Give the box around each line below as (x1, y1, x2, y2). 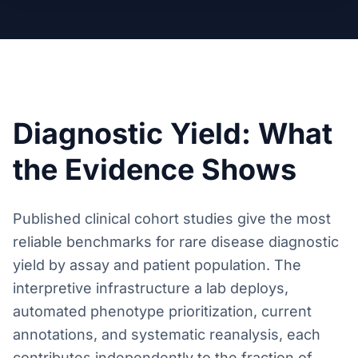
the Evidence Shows (13, 152, 296, 187)
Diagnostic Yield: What (13, 116, 332, 151)
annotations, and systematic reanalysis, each (13, 326, 320, 343)
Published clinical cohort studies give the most (13, 210, 331, 227)
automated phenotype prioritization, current (13, 303, 312, 320)
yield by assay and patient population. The (13, 257, 301, 273)
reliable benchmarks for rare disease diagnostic (13, 233, 339, 250)
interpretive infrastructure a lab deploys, (13, 280, 288, 296)
